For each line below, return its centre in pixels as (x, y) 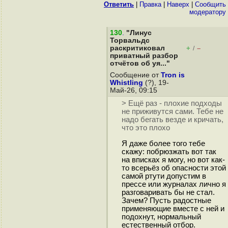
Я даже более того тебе (163, 144)
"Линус (139, 33)
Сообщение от (135, 75)
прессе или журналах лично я (174, 184)
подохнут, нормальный (161, 217)
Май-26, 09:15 (135, 90)
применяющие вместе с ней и (173, 209)
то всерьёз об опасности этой (174, 168)
